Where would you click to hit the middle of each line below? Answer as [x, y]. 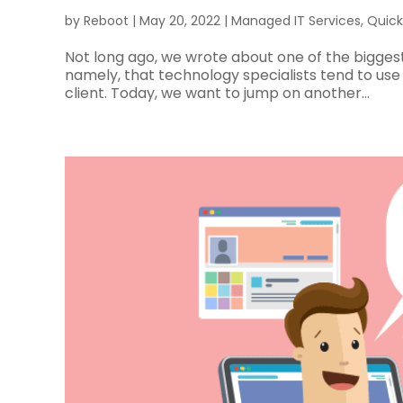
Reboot [106, 20]
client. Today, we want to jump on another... [217, 93]
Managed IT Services [296, 20]
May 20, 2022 [180, 20]
